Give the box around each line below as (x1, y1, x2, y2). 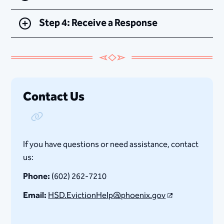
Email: (23, 188, 47, 202)
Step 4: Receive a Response (39, 15, 158, 31)
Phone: (23, 169, 50, 183)
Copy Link (30, 114, 62, 127)
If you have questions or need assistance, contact (23, 137, 199, 151)
